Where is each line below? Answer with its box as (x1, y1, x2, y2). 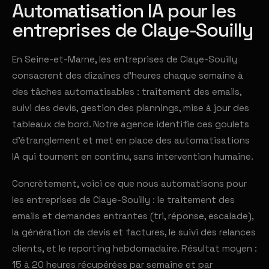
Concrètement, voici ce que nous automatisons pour (12, 178, 247, 190)
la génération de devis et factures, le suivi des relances (12, 226, 256, 238)
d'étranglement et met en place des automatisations (12, 134, 250, 147)
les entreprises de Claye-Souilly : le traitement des (12, 194, 235, 206)
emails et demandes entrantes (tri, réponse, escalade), (12, 210, 253, 222)
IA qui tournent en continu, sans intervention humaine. (12, 151, 253, 163)
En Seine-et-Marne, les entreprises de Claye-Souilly (12, 53, 237, 65)
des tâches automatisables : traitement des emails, (12, 86, 241, 98)
